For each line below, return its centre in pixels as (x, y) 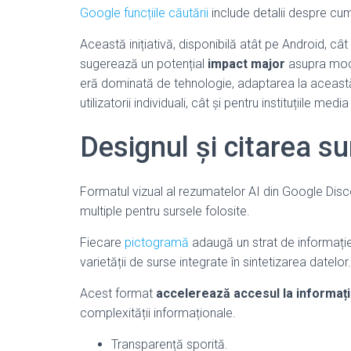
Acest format (118, 293)
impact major (246, 64)
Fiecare (102, 242)
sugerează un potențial (144, 64)
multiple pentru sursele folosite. (165, 211)
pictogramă (157, 242)
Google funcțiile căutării (144, 13)
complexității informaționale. (158, 313)
